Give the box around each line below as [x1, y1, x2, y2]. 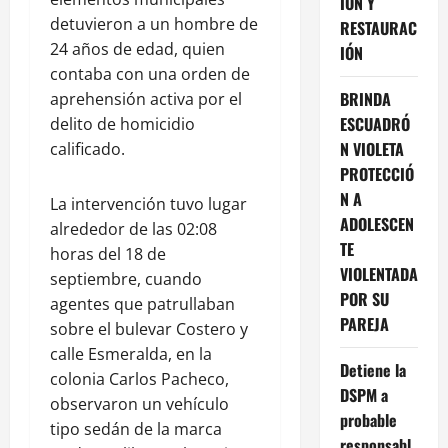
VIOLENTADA [339, 261, 418, 286]
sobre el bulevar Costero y [50, 318, 248, 341]
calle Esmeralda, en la [50, 343, 212, 366]
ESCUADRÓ [339, 111, 410, 136]
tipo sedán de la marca [50, 418, 222, 441]
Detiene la [339, 357, 406, 382]
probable [339, 407, 397, 432]
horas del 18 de [50, 243, 166, 266]
